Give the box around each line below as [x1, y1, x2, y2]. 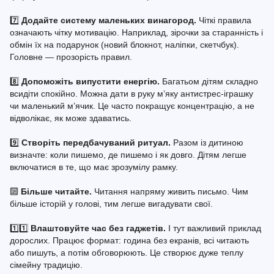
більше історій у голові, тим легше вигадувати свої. [10, 198, 213, 209]
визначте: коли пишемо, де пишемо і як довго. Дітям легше [10, 149, 246, 160]
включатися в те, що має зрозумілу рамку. [10, 161, 178, 172]
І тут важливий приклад [166, 223, 261, 233]
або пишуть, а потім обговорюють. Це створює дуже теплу [10, 247, 243, 257]
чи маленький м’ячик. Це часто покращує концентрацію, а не [10, 100, 254, 111]
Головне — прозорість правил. [10, 51, 132, 62]
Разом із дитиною [171, 137, 243, 147]
